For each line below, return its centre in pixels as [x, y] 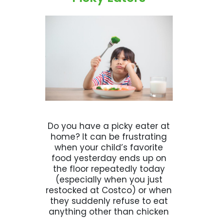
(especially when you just [109, 179]
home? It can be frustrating [109, 136]
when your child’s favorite [109, 147]
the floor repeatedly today [109, 169]
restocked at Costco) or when [109, 190]
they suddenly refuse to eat [109, 201]
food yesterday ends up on [109, 158]
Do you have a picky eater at [109, 126]
